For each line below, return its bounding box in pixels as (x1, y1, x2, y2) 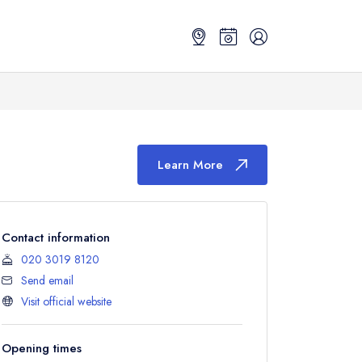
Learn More (158, 156, 223, 174)
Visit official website (21, 293, 112, 309)
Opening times (2, 339, 82, 357)
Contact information (2, 229, 110, 246)
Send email (21, 272, 74, 288)
